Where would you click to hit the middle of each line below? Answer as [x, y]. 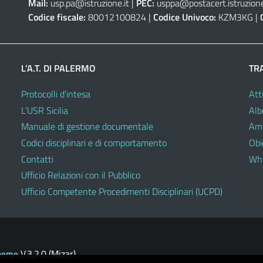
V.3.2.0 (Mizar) [47, 253]
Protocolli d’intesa [56, 94]
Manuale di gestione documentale [87, 127]
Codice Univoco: [184, 17]
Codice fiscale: [57, 17]
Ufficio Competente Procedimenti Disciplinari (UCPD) [122, 191]
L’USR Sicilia [45, 110]
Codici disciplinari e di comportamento [94, 143]
